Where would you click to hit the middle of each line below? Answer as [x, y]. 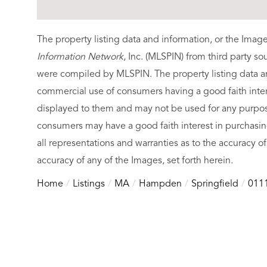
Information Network [80, 57]
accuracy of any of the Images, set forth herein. [135, 161]
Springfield [215, 184]
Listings [89, 184]
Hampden [160, 184]
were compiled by [75, 74]
